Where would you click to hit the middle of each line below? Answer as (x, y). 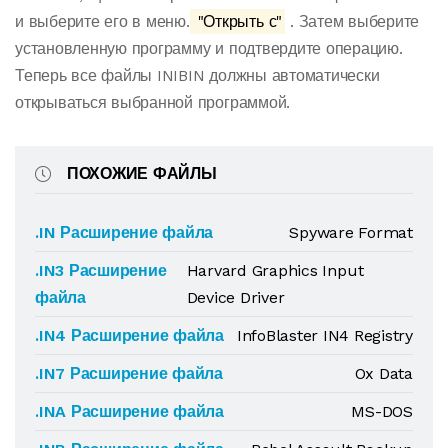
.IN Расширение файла (124, 232)
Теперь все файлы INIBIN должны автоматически (197, 75)
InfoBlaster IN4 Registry (324, 335)
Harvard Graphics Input (275, 270)
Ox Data (383, 373)
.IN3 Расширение (101, 270)
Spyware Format (351, 232)
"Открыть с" (237, 21)
